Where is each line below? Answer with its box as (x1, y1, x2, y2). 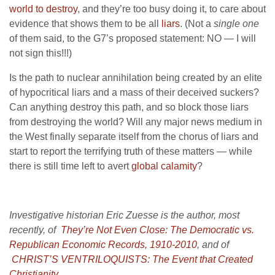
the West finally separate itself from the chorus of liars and (9, 131, 258, 142)
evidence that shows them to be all (9, 18, 161, 29)
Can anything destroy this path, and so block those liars (9, 102, 249, 112)
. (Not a (180, 18, 214, 29)
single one (214, 18, 259, 29)
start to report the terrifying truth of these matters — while (9, 146, 252, 157)
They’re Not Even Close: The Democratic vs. (61, 225, 254, 235)
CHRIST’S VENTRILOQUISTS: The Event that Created (12, 254, 253, 265)
